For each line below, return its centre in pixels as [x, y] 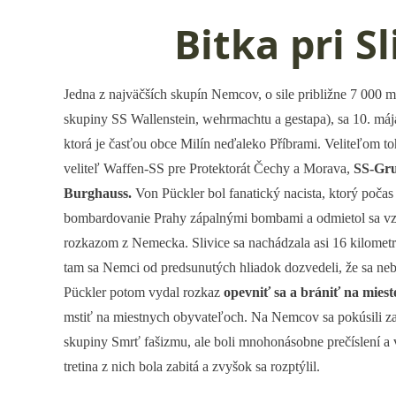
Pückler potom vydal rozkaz [144, 292]
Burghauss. [98, 193]
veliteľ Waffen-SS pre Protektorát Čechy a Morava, [209, 168]
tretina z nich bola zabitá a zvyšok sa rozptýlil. [192, 366]
